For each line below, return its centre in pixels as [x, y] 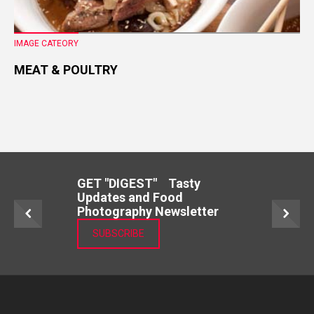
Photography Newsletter [155, 212]
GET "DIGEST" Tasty [139, 184]
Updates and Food [130, 198]
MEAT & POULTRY [66, 70]
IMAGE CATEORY [46, 44]
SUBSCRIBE [118, 234]
